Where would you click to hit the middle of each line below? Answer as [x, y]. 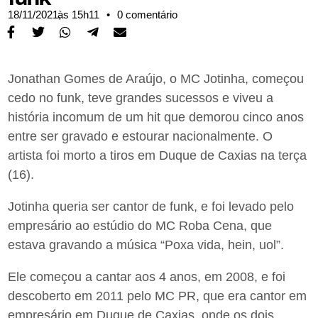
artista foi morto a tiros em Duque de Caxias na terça [158, 155]
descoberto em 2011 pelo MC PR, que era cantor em [158, 296]
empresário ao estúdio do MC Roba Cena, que [140, 225]
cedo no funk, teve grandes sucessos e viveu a [141, 98]
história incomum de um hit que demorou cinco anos [156, 117]
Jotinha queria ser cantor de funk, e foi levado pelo [151, 206]
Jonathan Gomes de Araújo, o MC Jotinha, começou [156, 78]
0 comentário [148, 15]
